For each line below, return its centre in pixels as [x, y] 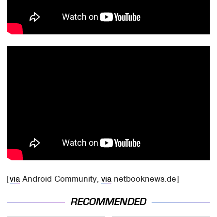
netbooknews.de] [146, 179]
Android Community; [61, 179]
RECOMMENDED [108, 201]
